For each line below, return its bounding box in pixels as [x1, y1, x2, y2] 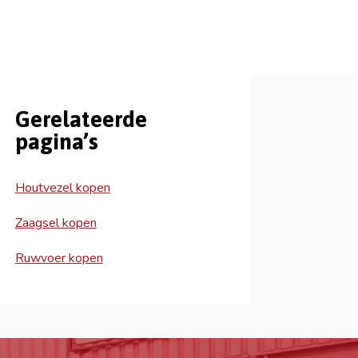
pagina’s [14, 129, 98, 155]
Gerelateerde [14, 106, 147, 133]
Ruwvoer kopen [14, 249, 103, 268]
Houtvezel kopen [14, 179, 110, 197]
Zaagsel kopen [14, 214, 97, 233]
